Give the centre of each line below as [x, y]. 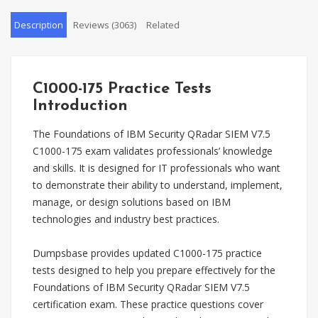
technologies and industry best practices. [126, 219]
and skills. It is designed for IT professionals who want [157, 168]
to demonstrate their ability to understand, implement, [158, 185]
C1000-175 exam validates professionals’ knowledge [153, 151]
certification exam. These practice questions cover [148, 304]
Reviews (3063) [105, 25]
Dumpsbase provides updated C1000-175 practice [147, 253]
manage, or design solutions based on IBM [132, 202]
